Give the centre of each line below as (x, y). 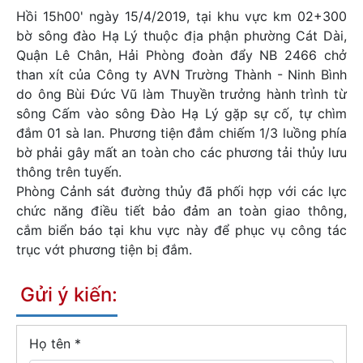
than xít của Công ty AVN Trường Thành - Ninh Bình (181, 75)
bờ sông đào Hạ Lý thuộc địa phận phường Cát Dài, (181, 36)
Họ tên (52, 344)
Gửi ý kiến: (69, 295)
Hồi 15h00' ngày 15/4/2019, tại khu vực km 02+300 (181, 16)
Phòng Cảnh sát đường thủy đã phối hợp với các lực (181, 191)
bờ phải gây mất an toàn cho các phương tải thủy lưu (181, 152)
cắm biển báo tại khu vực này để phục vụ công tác (181, 230)
